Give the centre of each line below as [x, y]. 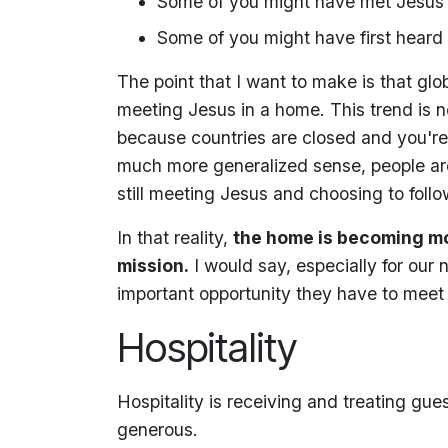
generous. [157, 429]
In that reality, [175, 237]
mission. [153, 265]
